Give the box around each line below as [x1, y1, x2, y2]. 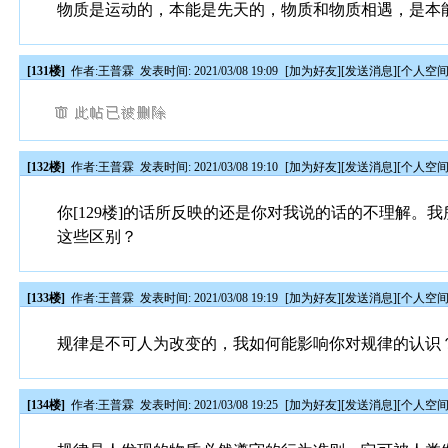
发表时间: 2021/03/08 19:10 [137, 160, 282, 174]
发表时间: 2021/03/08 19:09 [137, 64, 282, 78]
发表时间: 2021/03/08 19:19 [137, 291, 282, 305]
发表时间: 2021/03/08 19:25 [137, 398, 282, 412]
